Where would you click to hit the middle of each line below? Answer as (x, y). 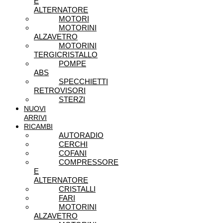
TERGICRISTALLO (66, 55)
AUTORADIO (81, 135)
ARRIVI (35, 118)
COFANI (73, 153)
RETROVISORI (60, 91)
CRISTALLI (77, 189)
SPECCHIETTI (83, 82)
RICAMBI (38, 127)
